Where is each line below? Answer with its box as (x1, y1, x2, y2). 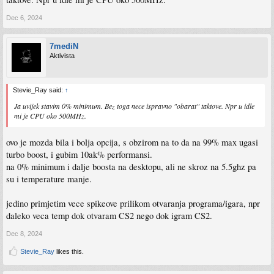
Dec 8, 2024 (6, 229, 42, 237)
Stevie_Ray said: (13, 86, 65, 94)
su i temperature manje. (6, 172, 92, 185)
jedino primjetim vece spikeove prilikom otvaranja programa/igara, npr (6, 197, 260, 209)
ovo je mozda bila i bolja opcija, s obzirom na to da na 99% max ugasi (6, 136, 258, 148)
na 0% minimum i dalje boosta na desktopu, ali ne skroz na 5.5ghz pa (6, 160, 256, 172)
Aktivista (50, 52, 75, 59)
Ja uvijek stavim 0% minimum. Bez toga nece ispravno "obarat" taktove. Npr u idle (14, 101, 254, 111)
